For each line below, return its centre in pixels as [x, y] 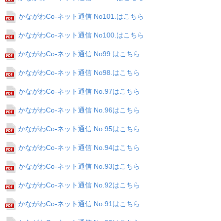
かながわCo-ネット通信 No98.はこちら [79, 73]
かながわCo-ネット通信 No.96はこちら [79, 110]
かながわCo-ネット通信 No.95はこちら [79, 129]
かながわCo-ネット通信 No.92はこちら [79, 185]
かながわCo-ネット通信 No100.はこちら [81, 35]
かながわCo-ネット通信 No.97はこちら [79, 91]
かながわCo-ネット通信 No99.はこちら [79, 54]
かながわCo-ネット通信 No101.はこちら [81, 16]
